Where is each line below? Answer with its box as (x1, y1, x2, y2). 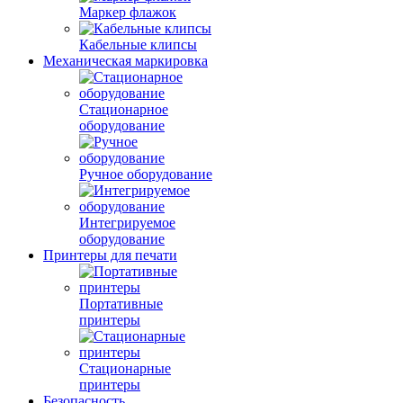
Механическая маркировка (43, 53, 208, 68)
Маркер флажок (79, 4, 176, 20)
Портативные (79, 296, 163, 311)
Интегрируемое (79, 215, 175, 230)
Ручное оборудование (79, 166, 212, 182)
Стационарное (79, 102, 168, 117)
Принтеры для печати (43, 247, 177, 263)
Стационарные (79, 361, 171, 376)
